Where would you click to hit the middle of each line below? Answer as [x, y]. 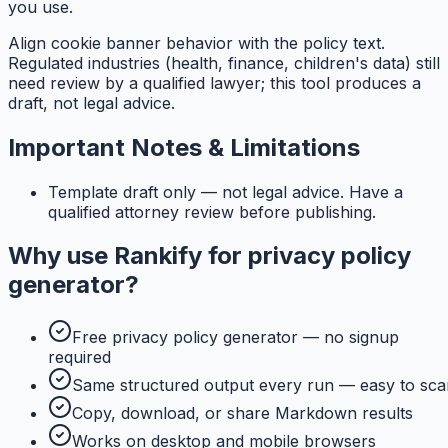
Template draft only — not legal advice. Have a [225, 191]
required [79, 357]
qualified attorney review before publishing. [212, 211]
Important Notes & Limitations [184, 147]
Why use [61, 256]
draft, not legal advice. [91, 102]
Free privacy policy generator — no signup [235, 337]
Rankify [158, 256]
